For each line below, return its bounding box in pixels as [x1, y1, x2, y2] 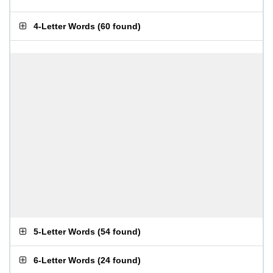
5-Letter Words [34, 227, 95, 236]
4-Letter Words [34, 21, 95, 31]
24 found [101, 255, 138, 265]
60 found [101, 21, 138, 31]
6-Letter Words [34, 255, 95, 265]
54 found [101, 227, 138, 236]
